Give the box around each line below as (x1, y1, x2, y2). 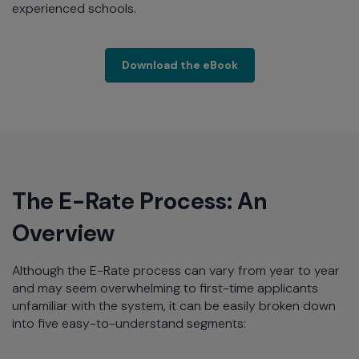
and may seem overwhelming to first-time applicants (12, 280, 318, 297)
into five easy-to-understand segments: (12, 315, 246, 333)
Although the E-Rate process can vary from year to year (12, 262, 340, 280)
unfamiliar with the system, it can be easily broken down (12, 297, 336, 315)
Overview (12, 218, 115, 249)
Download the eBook (121, 58, 238, 73)
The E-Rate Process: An (12, 186, 267, 217)
